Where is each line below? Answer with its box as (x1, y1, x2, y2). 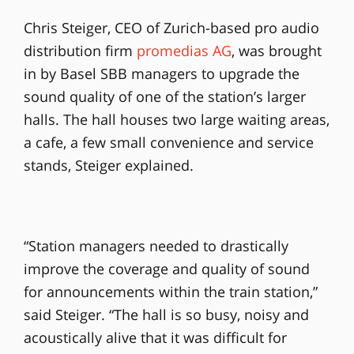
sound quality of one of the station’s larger (23, 87, 306, 107)
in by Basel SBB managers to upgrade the (23, 64, 299, 84)
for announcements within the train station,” (23, 282, 318, 302)
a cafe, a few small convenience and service (23, 133, 314, 153)
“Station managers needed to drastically (23, 236, 288, 256)
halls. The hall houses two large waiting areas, (23, 110, 330, 130)
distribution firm (23, 41, 137, 61)
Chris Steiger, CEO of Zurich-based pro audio (23, 18, 319, 38)
